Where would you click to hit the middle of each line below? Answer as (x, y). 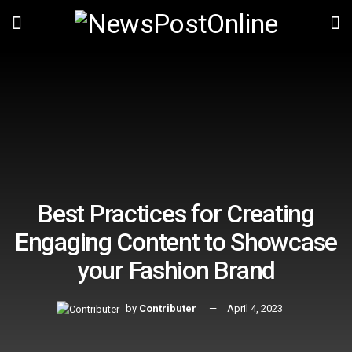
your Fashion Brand (176, 271)
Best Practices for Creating (176, 214)
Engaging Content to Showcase (176, 242)
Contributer (168, 309)
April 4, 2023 (255, 309)
